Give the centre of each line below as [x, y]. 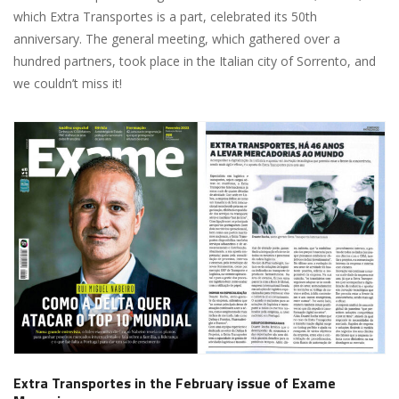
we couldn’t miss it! [68, 83]
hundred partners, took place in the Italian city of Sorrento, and [195, 61]
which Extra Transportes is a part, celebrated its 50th [165, 16]
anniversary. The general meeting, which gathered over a [177, 38]
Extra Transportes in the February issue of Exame [175, 383]
